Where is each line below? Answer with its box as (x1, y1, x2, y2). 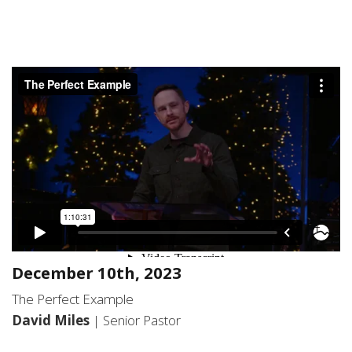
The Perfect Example (12, 290, 134, 309)
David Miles (12, 311, 93, 330)
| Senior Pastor (93, 311, 181, 330)
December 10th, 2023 (12, 262, 181, 284)
